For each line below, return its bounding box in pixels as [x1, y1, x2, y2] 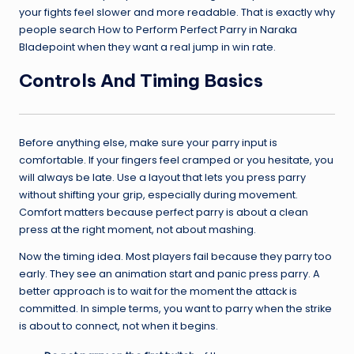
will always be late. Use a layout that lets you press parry [19, 171, 306, 185]
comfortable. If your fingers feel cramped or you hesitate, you [19, 153, 333, 168]
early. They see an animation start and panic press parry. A [19, 267, 320, 281]
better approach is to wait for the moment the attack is [19, 284, 297, 299]
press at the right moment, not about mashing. [19, 223, 256, 237]
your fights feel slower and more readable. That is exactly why [19, 5, 335, 19]
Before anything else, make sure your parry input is [19, 136, 277, 150]
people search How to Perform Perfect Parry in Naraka [19, 22, 297, 36]
